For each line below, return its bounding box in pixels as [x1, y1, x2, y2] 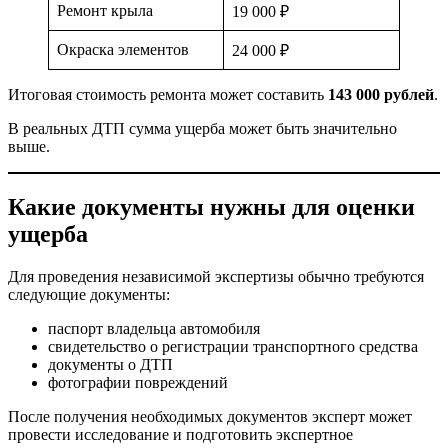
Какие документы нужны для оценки [8, 194, 415, 221]
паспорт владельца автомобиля [48, 320, 260, 338]
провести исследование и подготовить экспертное [8, 426, 353, 444]
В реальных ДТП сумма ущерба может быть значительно [8, 120, 397, 138]
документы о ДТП [48, 356, 173, 374]
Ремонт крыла [57, 2, 153, 20]
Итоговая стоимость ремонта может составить [8, 86, 328, 104]
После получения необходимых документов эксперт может [8, 408, 412, 426]
